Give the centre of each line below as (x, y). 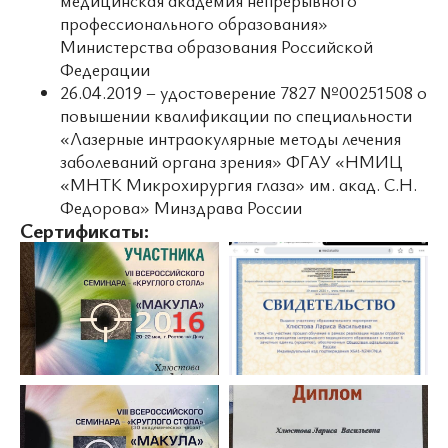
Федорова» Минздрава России (181, 207)
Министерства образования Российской (216, 46)
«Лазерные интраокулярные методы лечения (230, 138)
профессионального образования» (194, 23)
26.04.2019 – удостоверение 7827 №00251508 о (243, 92)
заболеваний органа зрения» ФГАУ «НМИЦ (231, 161)
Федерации (105, 69)
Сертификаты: (84, 230)
